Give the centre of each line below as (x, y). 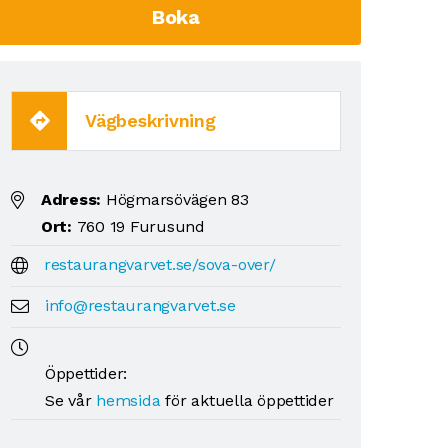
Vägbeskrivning (150, 120)
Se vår (70, 400)
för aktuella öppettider (247, 400)
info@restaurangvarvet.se (140, 305)
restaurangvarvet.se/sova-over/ (159, 264)
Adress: (71, 199)
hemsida (128, 400)
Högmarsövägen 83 (175, 199)
